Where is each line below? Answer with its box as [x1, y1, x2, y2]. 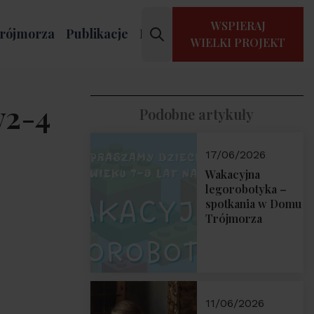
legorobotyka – [205, 182, 287, 196]
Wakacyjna [205, 167, 260, 182]
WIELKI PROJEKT [191, 34, 285, 50]
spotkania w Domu [205, 196, 301, 211]
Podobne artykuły [139, 104, 254, 123]
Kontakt [139, 25, 186, 42]
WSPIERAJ [210, 18, 266, 33]
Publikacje [65, 25, 128, 42]
